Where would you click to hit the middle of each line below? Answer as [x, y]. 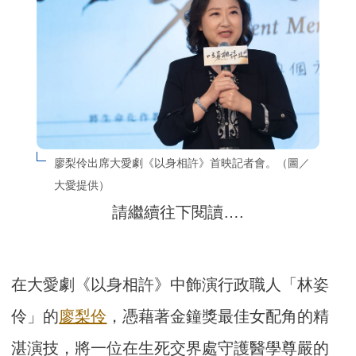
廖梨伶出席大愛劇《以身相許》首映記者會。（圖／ [182, 163]
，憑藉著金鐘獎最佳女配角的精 [218, 317]
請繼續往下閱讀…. [178, 213]
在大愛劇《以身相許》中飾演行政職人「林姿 [170, 285]
